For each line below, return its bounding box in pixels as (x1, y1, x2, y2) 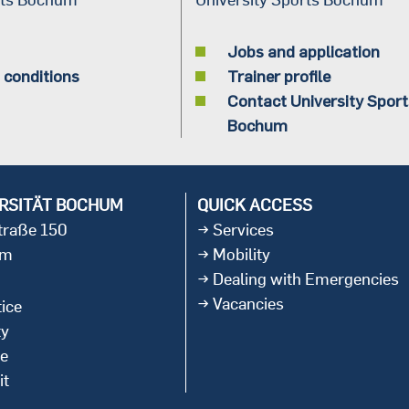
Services (213, 218, 274, 240)
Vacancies (213, 292, 284, 314)
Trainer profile (226, 65, 330, 86)
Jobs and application (226, 40, 380, 61)
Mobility (213, 243, 270, 265)
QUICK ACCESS (197, 194, 312, 215)
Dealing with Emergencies (213, 267, 399, 289)
